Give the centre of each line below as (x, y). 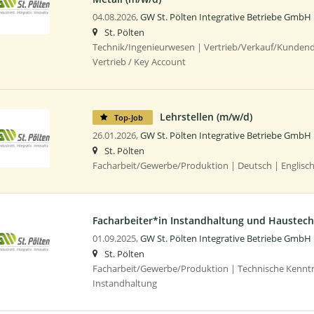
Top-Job (128, 117)
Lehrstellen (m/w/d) (206, 116)
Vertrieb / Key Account (139, 62)
